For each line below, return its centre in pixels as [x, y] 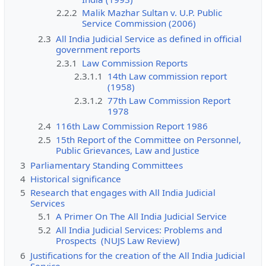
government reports [98, 50]
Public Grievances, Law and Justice [128, 150]
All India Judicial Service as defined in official [149, 39]
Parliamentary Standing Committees [106, 165]
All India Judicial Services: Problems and [139, 229]
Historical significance [75, 179]
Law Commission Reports [134, 63]
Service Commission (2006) [139, 23]
